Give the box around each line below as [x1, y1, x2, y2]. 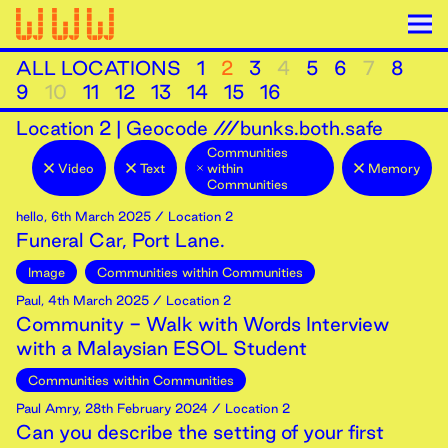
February [117, 401, 171, 415]
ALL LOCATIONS [16, 57, 181, 79]
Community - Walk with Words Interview [16, 313, 390, 335]
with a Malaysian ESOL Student [16, 337, 307, 359]
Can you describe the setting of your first [16, 421, 384, 443]
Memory [368, 161, 420, 175]
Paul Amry [16, 401, 78, 415]
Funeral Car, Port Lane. [16, 229, 225, 251]
